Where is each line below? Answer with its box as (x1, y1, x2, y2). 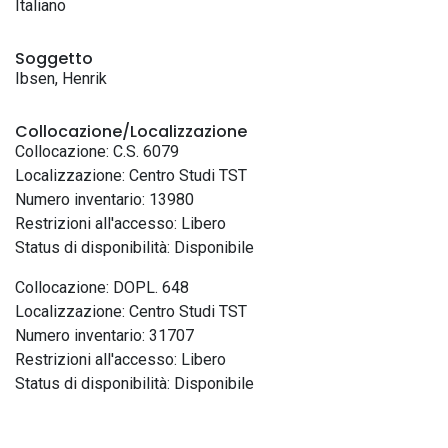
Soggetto (15, 47, 93, 70)
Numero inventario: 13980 (15, 190, 194, 209)
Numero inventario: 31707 (15, 326, 194, 345)
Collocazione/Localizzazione (15, 120, 247, 143)
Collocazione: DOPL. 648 (15, 278, 189, 297)
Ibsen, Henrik (15, 69, 107, 88)
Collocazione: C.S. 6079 (15, 142, 179, 161)
